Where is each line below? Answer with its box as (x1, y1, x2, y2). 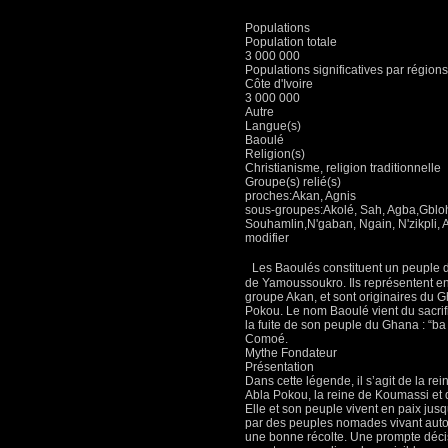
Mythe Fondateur (245, 346, 337, 360)
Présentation (245, 360, 314, 374)
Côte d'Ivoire (245, 77, 313, 91)
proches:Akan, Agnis (245, 189, 356, 203)
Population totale (245, 35, 337, 49)
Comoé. (245, 332, 288, 346)
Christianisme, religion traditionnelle (245, 161, 441, 175)
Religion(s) (245, 147, 305, 161)
